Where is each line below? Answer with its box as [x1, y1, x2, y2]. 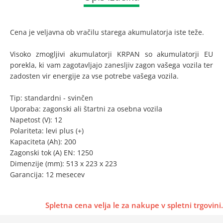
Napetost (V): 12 [10, 115, 62, 124]
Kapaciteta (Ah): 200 [10, 137, 76, 146]
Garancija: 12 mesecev [10, 170, 85, 179]
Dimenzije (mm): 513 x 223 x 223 [10, 159, 117, 168]
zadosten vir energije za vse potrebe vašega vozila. [10, 71, 179, 81]
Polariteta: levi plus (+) [10, 126, 84, 135]
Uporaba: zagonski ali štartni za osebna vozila [10, 104, 162, 113]
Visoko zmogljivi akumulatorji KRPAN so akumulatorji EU [10, 49, 213, 59]
